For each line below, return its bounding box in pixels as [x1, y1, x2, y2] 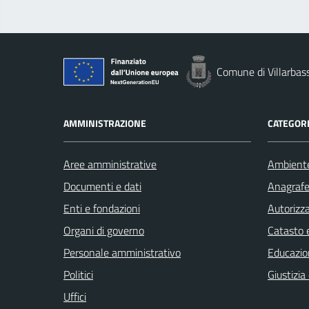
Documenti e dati [63, 177, 141, 195]
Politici [63, 266, 93, 283]
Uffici [63, 288, 86, 305]
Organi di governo [63, 221, 144, 239]
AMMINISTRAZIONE [63, 115, 146, 130]
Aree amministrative [63, 155, 157, 172]
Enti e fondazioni [63, 199, 140, 217]
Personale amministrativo [63, 243, 181, 261]
